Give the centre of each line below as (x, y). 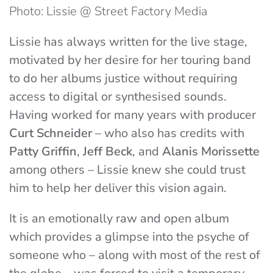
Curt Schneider (51, 133)
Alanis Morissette (211, 152)
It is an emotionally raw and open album (119, 219)
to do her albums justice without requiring (123, 79)
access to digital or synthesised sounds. (118, 97)
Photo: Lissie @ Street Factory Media (108, 12)
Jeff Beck (108, 152)
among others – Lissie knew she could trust (127, 170)
